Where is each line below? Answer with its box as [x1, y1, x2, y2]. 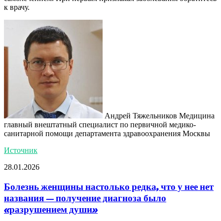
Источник [4, 146, 37, 154]
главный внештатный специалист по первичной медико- [4, 120, 196, 129]
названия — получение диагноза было [4, 192, 166, 204]
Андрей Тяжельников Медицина [103, 111, 215, 120]
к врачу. [4, 2, 30, 11]
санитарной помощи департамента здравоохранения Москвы [4, 129, 210, 138]
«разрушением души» [4, 203, 98, 215]
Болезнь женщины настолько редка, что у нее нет [4, 181, 214, 192]
